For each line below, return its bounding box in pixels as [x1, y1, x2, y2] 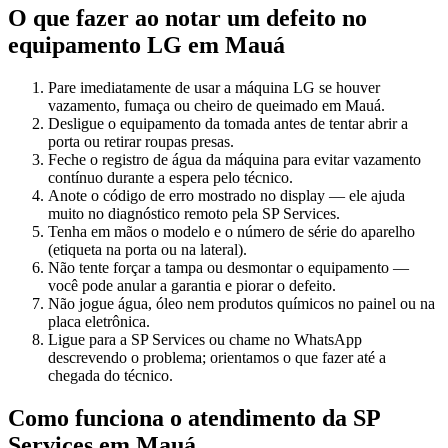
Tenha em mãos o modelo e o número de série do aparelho [48, 223, 415, 241]
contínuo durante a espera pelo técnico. [48, 169, 293, 187]
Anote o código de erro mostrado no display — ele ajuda [48, 187, 405, 205]
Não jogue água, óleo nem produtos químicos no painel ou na [48, 295, 435, 313]
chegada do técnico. [48, 367, 173, 385]
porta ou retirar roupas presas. [48, 133, 234, 151]
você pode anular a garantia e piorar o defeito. [48, 277, 336, 295]
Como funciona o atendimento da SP [8, 405, 380, 432]
